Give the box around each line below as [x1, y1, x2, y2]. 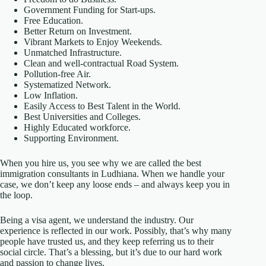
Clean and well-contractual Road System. [24, 58, 179, 68]
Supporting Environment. [24, 132, 119, 143]
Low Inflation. [24, 90, 78, 100]
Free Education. [24, 15, 83, 26]
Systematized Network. [24, 79, 111, 90]
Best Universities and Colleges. [24, 111, 141, 122]
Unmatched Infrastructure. [24, 47, 122, 58]
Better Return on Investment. [24, 26, 132, 36]
